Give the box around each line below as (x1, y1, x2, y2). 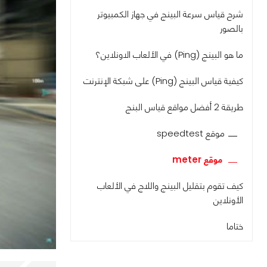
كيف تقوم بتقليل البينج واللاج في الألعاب (97, 179, 243, 192)
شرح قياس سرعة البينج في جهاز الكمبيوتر (97, 8, 243, 20)
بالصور (220, 22, 243, 35)
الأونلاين (213, 194, 243, 206)
